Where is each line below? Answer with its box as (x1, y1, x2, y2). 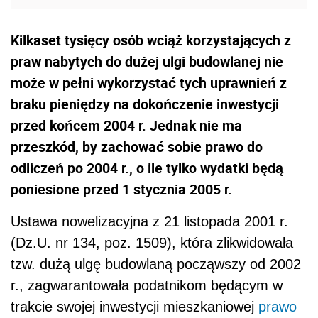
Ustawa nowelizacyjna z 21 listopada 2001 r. (11, 214, 288, 230)
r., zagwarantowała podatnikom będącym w (11, 278, 283, 294)
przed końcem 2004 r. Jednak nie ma (11, 116, 242, 136)
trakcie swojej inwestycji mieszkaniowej (11, 299, 258, 315)
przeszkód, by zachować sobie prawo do (11, 137, 263, 157)
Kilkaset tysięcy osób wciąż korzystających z (11, 31, 291, 50)
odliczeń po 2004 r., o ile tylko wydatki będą (11, 158, 283, 178)
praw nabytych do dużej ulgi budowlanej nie (11, 52, 283, 72)
